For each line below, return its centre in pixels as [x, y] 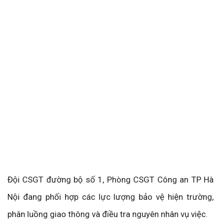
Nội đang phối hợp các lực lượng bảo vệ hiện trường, [110, 197]
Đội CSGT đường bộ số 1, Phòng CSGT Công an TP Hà [110, 180]
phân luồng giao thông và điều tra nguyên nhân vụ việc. [108, 214]
